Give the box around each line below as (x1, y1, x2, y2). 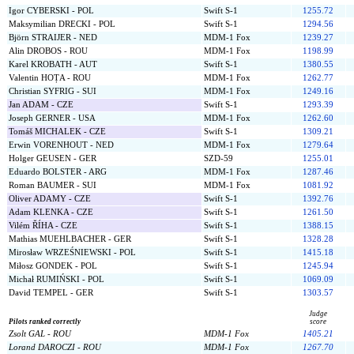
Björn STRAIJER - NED (9, 33, 97, 42)
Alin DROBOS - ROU (9, 47, 88, 55)
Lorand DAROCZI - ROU (9, 343, 101, 352)
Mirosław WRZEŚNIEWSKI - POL (9, 248, 136, 257)
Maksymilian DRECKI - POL (9, 20, 115, 28)
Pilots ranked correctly (9, 318, 81, 326)
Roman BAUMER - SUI (9, 181, 96, 190)
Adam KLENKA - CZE (9, 208, 93, 217)
